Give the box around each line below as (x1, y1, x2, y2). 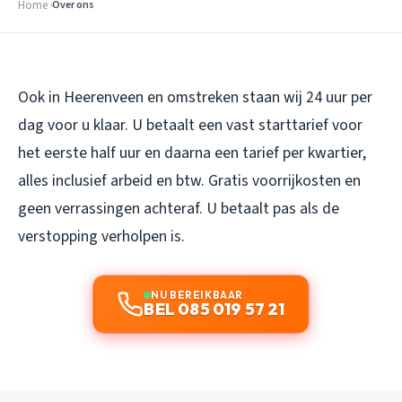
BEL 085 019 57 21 (144, 298, 285, 319)
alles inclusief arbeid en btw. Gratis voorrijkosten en (18, 169, 361, 192)
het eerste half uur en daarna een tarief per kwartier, (18, 141, 366, 164)
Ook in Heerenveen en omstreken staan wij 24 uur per (18, 85, 372, 109)
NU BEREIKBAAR (151, 287, 243, 301)
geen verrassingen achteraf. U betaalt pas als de (18, 197, 339, 220)
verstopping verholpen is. (18, 224, 185, 248)
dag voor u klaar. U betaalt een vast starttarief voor (18, 113, 363, 136)
